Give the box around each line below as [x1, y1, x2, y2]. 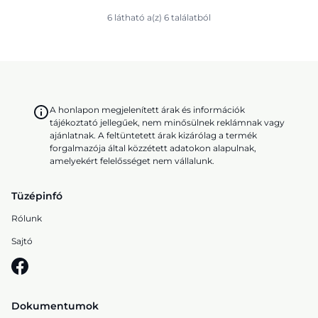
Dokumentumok [11, 300, 99, 312]
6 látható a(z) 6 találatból [107, 12, 211, 23]
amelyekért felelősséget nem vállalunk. [50, 155, 214, 166]
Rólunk [11, 213, 42, 224]
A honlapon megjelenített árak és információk [50, 104, 245, 115]
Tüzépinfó [11, 190, 62, 202]
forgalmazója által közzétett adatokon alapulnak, [50, 143, 256, 153]
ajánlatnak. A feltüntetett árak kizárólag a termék [50, 130, 257, 141]
